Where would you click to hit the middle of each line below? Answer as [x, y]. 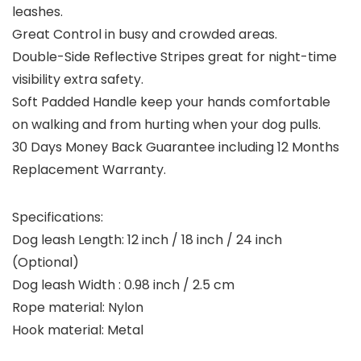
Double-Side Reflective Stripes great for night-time [174, 57]
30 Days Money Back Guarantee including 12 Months [176, 147]
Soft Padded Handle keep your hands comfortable [171, 102]
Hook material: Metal [78, 330]
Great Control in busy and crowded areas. [145, 35]
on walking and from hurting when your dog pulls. [166, 125]
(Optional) [46, 263]
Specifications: [58, 218]
